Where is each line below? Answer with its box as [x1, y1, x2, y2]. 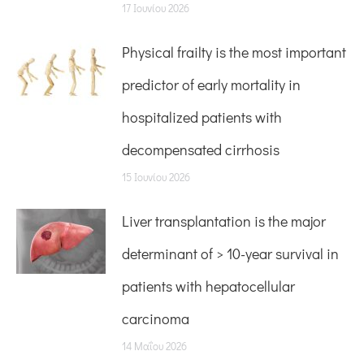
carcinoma [122, 309, 189, 328]
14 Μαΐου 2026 [122, 339, 187, 353]
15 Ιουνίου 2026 [122, 170, 190, 184]
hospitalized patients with [122, 107, 282, 127]
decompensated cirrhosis [122, 140, 279, 159]
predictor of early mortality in [122, 75, 301, 94]
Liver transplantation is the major [122, 211, 326, 231]
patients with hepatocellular [122, 276, 295, 296]
